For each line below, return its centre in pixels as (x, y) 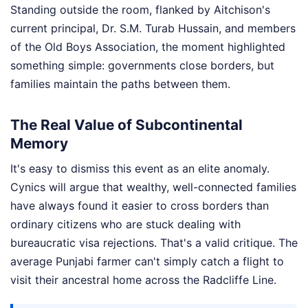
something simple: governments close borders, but (142, 66)
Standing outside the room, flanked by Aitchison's (140, 10)
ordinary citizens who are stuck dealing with (125, 224)
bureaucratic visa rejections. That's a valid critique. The (154, 243)
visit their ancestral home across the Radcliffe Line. (143, 280)
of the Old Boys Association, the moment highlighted (148, 47)
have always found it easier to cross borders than (140, 206)
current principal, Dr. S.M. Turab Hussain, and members (153, 29)
